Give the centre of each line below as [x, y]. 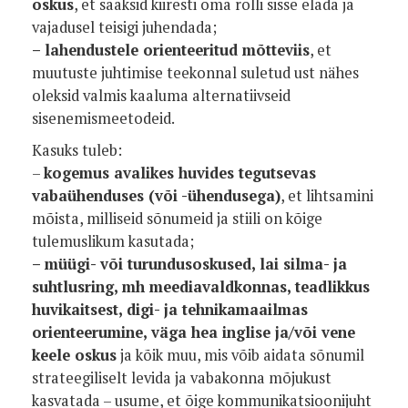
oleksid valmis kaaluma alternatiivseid [161, 96]
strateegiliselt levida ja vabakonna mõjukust [182, 378]
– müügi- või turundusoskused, [144, 264]
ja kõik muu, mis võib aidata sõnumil [240, 355]
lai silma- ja [303, 264]
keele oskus [74, 355]
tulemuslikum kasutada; [113, 241]
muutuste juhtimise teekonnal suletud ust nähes [195, 73]
